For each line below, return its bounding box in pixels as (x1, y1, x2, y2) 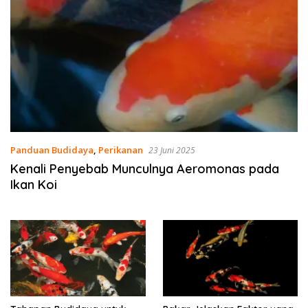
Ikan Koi (10, 177, 57, 193)
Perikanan (98, 144, 143, 157)
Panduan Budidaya (10, 144, 93, 157)
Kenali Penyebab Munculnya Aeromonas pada (10, 161, 279, 177)
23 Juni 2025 (148, 144, 195, 157)
